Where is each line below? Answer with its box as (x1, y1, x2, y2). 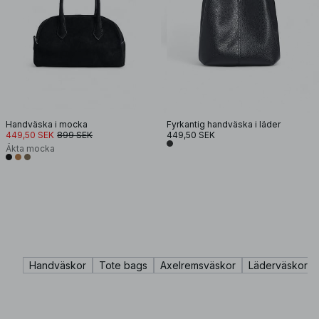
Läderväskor (249, 259, 308, 271)
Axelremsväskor (160, 259, 236, 271)
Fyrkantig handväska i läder (167, 119, 281, 130)
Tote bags (99, 259, 147, 271)
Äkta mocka (6, 143, 55, 154)
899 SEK (57, 130, 93, 140)
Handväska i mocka (6, 119, 88, 130)
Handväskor (29, 259, 86, 271)
